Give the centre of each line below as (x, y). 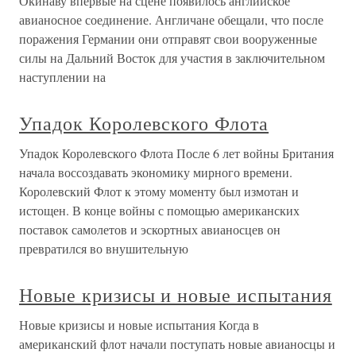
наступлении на (62, 77)
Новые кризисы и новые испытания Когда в (139, 325)
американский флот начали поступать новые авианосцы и (177, 344)
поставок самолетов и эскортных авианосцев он (150, 229)
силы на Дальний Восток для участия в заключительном (172, 58)
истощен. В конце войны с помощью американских (159, 210)
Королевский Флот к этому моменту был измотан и (159, 191)
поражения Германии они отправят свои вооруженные (168, 39)
